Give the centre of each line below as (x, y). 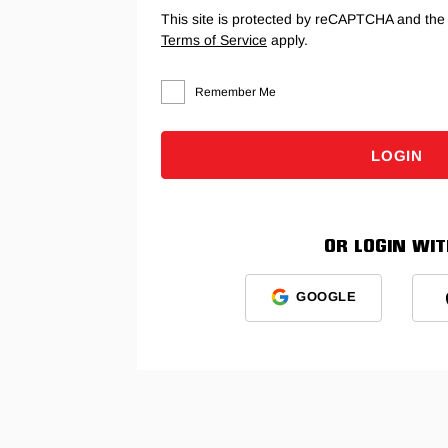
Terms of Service (214, 39)
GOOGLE (326, 297)
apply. (287, 39)
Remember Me (235, 91)
